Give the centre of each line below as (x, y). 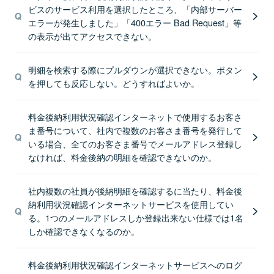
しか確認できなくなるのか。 (83, 231)
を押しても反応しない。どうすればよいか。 (113, 83)
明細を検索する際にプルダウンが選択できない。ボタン (135, 69)
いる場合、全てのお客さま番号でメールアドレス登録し (135, 143)
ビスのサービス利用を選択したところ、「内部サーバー (135, 9)
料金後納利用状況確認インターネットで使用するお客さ (135, 117)
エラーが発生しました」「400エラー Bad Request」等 (135, 22)
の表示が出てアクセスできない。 (92, 36)
